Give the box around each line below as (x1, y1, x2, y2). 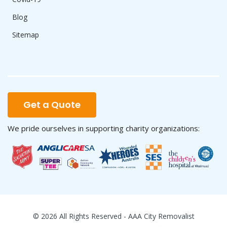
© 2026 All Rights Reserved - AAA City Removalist (32, 211, 195, 221)
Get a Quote (23, 98, 81, 111)
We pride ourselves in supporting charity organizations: (8, 123, 200, 134)
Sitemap (12, 30, 39, 40)
